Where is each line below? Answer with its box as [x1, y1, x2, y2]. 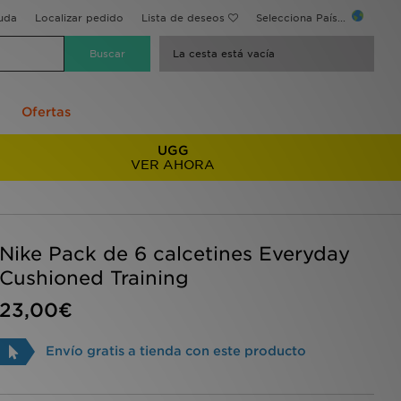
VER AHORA [131, 158, 216, 172]
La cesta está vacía [173, 47, 275, 60]
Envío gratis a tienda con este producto [45, 344, 306, 358]
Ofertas [21, 105, 71, 119]
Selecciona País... [256, 12, 349, 24]
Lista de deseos [141, 12, 225, 24]
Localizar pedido [35, 12, 124, 24]
